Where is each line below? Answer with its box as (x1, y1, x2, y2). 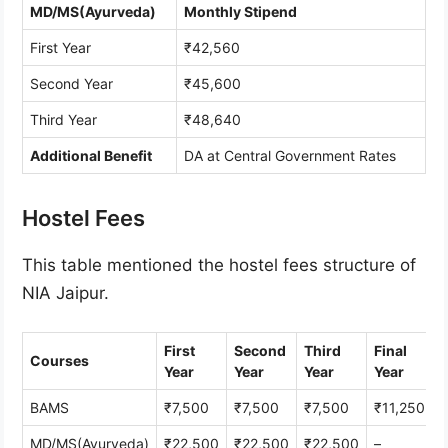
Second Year (30, 74, 113, 92)
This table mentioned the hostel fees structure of (22, 254, 416, 275)
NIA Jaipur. (22, 282, 109, 303)
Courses (30, 352, 89, 370)
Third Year (30, 110, 97, 128)
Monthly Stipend (184, 2, 297, 20)
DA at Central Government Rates (184, 146, 396, 164)
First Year (30, 38, 91, 56)
